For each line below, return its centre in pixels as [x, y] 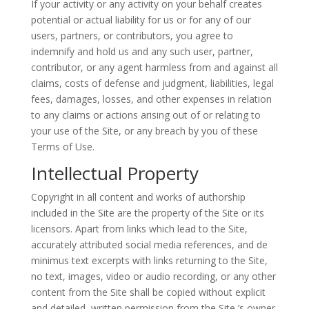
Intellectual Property [114, 173]
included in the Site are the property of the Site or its [147, 213]
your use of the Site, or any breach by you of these [144, 131]
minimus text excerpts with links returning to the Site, [149, 260]
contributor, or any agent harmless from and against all [154, 67]
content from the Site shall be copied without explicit [148, 292]
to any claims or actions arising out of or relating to [146, 115]
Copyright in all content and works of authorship [138, 197]
